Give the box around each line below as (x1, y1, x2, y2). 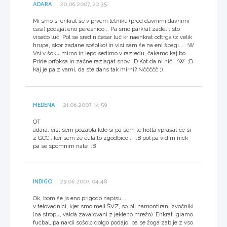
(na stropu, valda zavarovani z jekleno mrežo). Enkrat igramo (33, 210, 193, 218)
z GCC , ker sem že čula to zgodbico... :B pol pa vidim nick (33, 134, 188, 141)
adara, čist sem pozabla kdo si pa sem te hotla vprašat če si (33, 126, 191, 133)
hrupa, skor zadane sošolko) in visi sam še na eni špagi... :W (33, 41, 194, 49)
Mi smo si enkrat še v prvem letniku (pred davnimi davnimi (33, 17, 190, 24)
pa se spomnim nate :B (33, 142, 96, 149)
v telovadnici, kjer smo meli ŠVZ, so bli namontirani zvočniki (33, 202, 194, 210)
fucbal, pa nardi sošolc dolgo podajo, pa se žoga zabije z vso (33, 218, 193, 226)
